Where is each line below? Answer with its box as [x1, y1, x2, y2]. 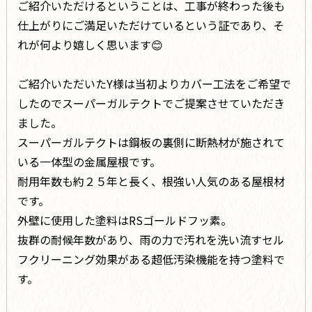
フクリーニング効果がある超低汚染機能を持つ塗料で [17, 251, 285, 268]
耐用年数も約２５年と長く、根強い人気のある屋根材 [17, 173, 285, 190]
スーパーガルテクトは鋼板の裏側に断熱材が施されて [17, 134, 285, 151]
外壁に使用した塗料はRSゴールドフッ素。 [17, 212, 232, 229]
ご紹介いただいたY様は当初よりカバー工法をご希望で [17, 75, 291, 93]
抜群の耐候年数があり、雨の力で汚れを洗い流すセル [17, 231, 284, 249]
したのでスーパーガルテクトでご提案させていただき [17, 95, 285, 112]
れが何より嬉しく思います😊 [17, 36, 163, 54]
